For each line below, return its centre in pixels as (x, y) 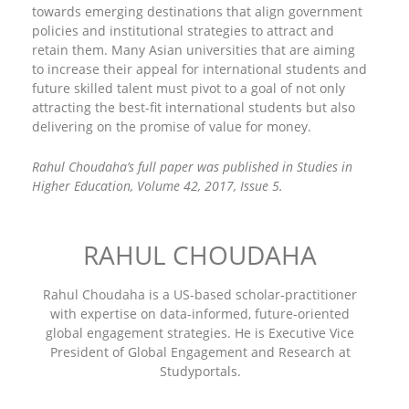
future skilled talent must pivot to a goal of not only (189, 88)
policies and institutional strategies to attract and (183, 31)
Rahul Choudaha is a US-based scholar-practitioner (200, 294)
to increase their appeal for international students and (199, 69)
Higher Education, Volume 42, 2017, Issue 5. (157, 186)
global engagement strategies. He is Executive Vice (200, 333)
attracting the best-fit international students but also (194, 107)
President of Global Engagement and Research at (200, 352)
